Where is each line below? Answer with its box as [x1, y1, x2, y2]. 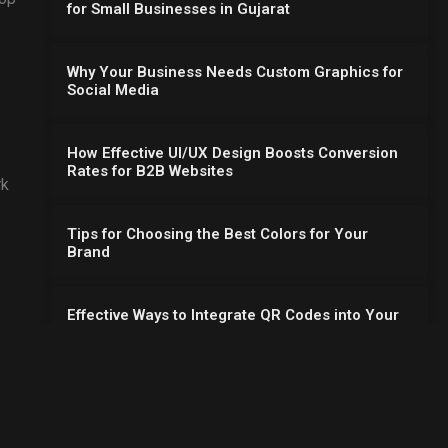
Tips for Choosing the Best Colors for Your [66, 224, 368, 243]
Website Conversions [66, 404, 215, 423]
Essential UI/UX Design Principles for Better [66, 386, 377, 405]
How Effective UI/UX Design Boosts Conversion [66, 143, 398, 162]
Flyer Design [66, 323, 155, 342]
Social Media [66, 80, 159, 99]
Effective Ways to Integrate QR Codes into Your [66, 305, 399, 324]
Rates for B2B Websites [66, 161, 233, 180]
